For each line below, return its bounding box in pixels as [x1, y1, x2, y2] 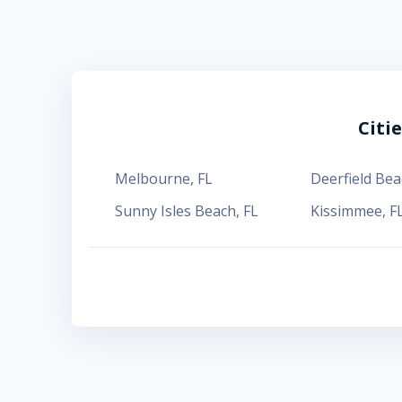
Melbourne [115, 169, 190, 188]
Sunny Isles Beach [115, 201, 236, 221]
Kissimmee [310, 201, 382, 221]
